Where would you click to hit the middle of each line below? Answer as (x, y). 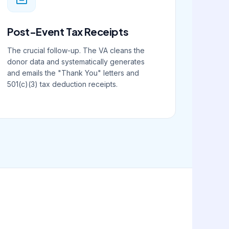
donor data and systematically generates (76, 62)
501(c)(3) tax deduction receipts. (63, 84)
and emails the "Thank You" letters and (73, 73)
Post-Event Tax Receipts (68, 32)
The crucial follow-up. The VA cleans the (76, 51)
